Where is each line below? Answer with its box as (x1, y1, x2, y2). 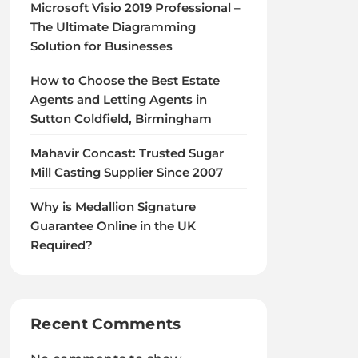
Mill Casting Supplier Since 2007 (30, 165, 224, 180)
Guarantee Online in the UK (30, 219, 197, 233)
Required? (30, 238, 93, 253)
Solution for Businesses (30, 39, 173, 54)
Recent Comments (30, 315, 181, 333)
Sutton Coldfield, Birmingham (30, 112, 213, 126)
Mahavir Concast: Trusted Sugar (30, 146, 225, 161)
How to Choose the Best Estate (30, 74, 221, 88)
